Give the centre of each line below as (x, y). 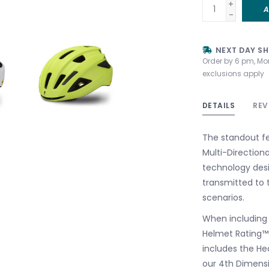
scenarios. (223, 197)
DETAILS (218, 105)
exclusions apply (233, 73)
